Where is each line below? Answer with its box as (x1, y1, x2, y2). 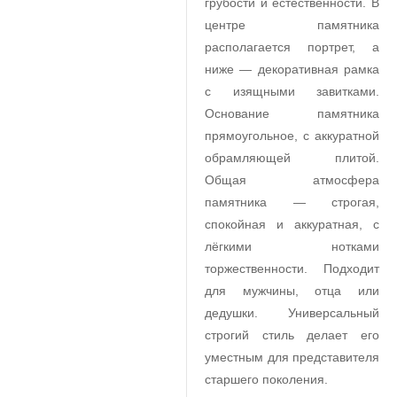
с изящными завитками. (205, 84, 379, 98)
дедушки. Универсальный (205, 306, 379, 320)
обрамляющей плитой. (205, 151, 379, 165)
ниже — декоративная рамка (205, 62, 379, 76)
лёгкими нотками (205, 239, 379, 253)
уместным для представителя (205, 350, 379, 364)
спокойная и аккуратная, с (205, 217, 379, 231)
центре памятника (205, 18, 379, 32)
